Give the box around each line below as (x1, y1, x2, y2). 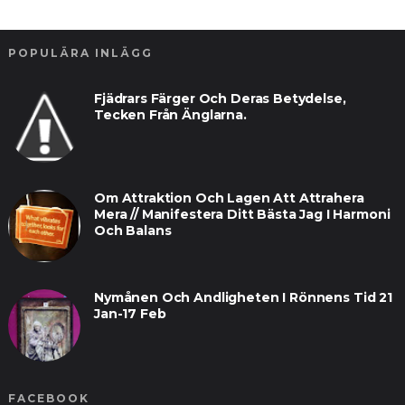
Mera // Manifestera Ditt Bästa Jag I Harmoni (93, 206, 391, 223)
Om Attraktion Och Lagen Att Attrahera (93, 190, 364, 207)
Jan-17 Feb (93, 306, 166, 323)
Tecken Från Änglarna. (93, 107, 247, 124)
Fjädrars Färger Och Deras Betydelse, (93, 90, 346, 108)
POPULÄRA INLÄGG (7, 46, 153, 61)
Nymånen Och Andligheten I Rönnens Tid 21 (93, 289, 392, 306)
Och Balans (93, 222, 172, 240)
